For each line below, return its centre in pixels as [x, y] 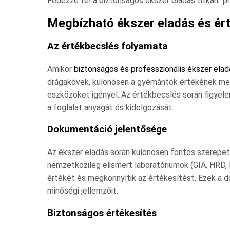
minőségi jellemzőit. [83, 190]
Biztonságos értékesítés [102, 213]
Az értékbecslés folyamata [108, 46]
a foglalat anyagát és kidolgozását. [110, 107]
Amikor [61, 69]
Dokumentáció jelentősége [107, 130]
